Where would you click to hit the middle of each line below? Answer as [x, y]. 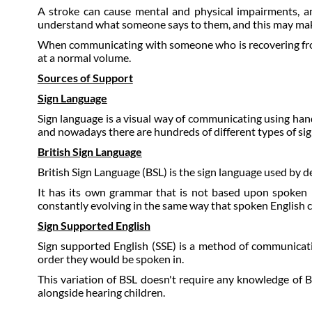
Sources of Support [85, 78]
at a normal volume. [84, 57]
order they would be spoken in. [110, 259]
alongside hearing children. [101, 292]
